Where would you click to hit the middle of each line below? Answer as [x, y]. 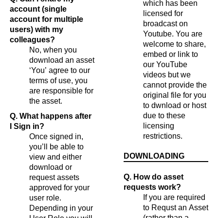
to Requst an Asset [176, 207]
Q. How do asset [154, 177]
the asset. [46, 101]
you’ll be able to [56, 146]
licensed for [163, 13]
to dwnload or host [175, 105]
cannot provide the [175, 85]
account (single [38, 9]
